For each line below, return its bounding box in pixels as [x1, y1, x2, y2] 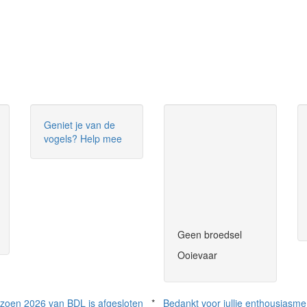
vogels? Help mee [44, 132, 122, 146]
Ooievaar [177, 248, 217, 262]
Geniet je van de [44, 118, 115, 132]
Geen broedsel [177, 228, 242, 242]
